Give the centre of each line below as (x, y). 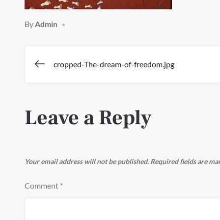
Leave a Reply (88, 118)
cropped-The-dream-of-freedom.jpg (114, 64)
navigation (82, 103)
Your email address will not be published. (87, 161)
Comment (42, 185)
